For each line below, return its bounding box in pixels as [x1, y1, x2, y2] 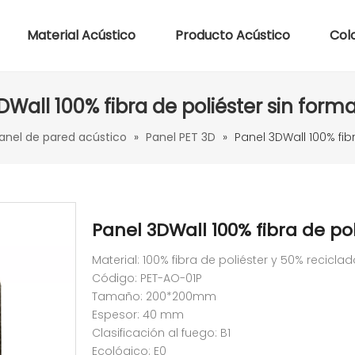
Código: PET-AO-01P [92, 270, 202, 286]
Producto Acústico [175, 26, 290, 44]
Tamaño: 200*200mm [92, 288, 216, 304]
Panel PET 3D [146, 129, 216, 145]
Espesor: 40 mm [92, 307, 184, 323]
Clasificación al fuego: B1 [92, 325, 231, 341]
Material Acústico [27, 26, 136, 44]
